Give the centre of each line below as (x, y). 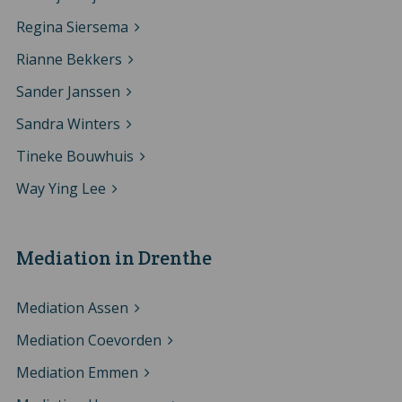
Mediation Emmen (77, 372)
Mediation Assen (72, 307)
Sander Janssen (68, 91)
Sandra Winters (68, 123)
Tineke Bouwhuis (74, 156)
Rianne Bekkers (69, 59)
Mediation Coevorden (88, 340)
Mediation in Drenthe (114, 258)
